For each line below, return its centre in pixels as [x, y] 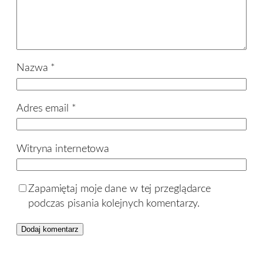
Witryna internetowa [63, 149]
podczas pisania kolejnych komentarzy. [114, 204]
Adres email [44, 108]
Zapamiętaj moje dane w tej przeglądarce [120, 189]
